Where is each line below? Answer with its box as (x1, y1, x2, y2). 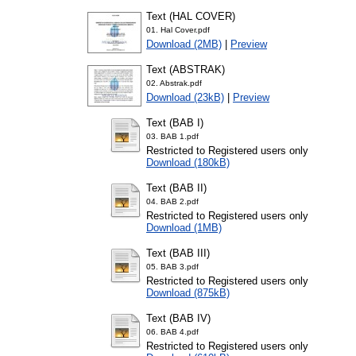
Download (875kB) (146, 287, 230, 300)
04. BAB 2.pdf (146, 197, 199, 207)
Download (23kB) (146, 91, 224, 104)
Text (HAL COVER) (146, 10, 235, 23)
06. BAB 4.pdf (146, 327, 199, 337)
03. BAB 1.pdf (146, 132, 199, 141)
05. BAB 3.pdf (146, 262, 199, 272)
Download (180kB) (146, 157, 230, 169)
